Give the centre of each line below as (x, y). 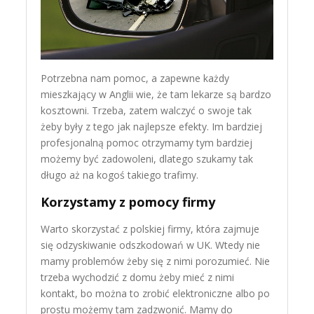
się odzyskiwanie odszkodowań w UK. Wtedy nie (151, 245)
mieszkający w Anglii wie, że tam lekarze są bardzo (156, 95)
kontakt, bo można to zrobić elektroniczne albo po (156, 294)
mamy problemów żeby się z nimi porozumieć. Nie (156, 261)
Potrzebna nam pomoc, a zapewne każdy (135, 78)
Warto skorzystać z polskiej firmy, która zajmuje (150, 229)
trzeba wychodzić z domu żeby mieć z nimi (138, 278)
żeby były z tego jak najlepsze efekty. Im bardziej (152, 127)
